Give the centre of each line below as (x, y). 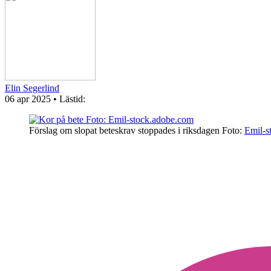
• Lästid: (69, 99)
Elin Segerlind (32, 88)
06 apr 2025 (29, 99)
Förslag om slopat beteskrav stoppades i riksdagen (126, 131)
